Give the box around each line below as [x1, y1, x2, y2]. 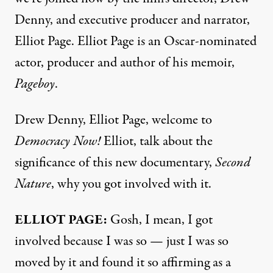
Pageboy [15, 74, 55, 94]
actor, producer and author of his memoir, [15, 52, 235, 73]
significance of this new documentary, [15, 152, 215, 172]
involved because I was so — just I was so [15, 231, 229, 251]
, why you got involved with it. [51, 174, 211, 194]
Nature [15, 174, 51, 194]
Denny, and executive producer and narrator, [15, 10, 250, 30]
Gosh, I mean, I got [107, 210, 213, 230]
